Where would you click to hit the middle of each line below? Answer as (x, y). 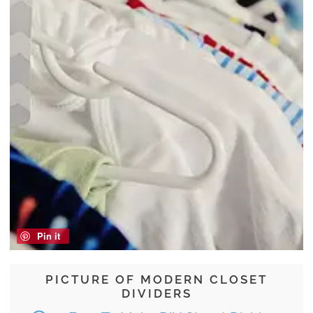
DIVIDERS (156, 294)
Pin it (49, 236)
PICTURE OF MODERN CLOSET (156, 280)
